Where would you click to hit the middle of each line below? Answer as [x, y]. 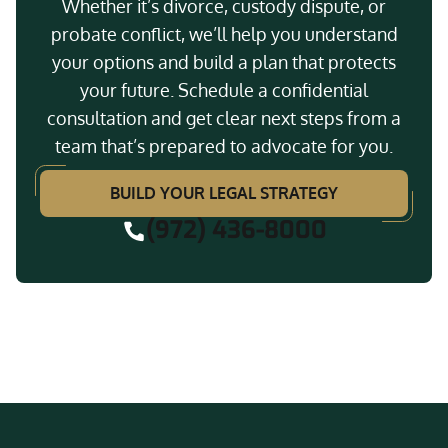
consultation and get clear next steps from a [224, 118]
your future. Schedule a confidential [224, 90]
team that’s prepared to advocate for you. [224, 146]
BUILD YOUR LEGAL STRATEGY [224, 193]
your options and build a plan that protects [224, 62]
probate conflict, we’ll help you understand [224, 34]
